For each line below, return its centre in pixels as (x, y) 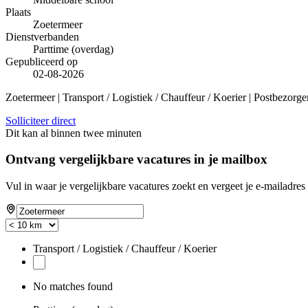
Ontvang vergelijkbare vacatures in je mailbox (136, 159)
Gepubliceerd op (42, 61)
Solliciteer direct (41, 120)
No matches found (73, 287)
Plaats (18, 12)
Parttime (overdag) (73, 49)
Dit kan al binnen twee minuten (74, 133)
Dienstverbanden (42, 36)
